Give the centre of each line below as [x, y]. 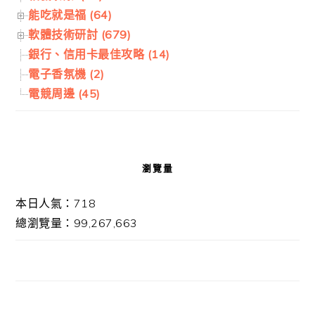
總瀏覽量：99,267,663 [77, 223]
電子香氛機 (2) [66, 73]
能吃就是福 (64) [70, 14]
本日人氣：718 [56, 203]
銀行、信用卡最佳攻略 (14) [99, 54]
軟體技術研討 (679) [80, 34]
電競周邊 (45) [64, 93]
